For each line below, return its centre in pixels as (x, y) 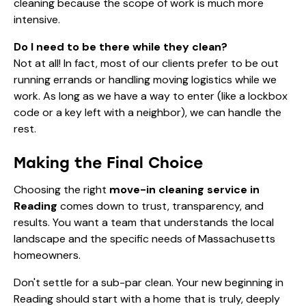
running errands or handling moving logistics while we (145, 79)
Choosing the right (61, 189)
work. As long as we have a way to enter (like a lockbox (151, 96)
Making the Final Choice (108, 163)
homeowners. (47, 255)
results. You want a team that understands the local (144, 222)
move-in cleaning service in (184, 189)
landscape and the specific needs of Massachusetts (144, 238)
